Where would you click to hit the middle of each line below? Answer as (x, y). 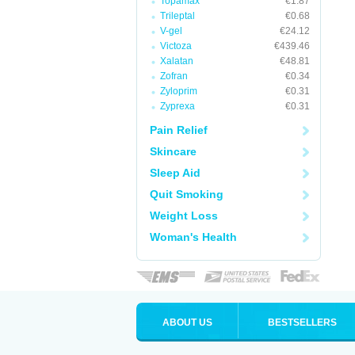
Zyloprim (179, 91)
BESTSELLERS (302, 323)
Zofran (174, 76)
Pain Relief (179, 130)
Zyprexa (177, 106)
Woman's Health (193, 237)
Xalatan (177, 61)
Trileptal (177, 16)
